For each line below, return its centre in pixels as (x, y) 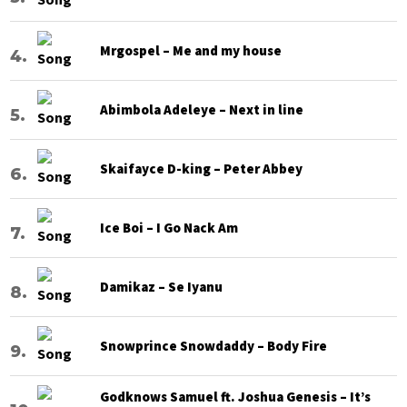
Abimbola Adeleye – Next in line (202, 110)
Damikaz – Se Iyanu (162, 287)
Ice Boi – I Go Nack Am (169, 228)
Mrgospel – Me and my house (191, 51)
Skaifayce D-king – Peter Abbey (202, 169)
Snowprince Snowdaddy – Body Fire (214, 346)
